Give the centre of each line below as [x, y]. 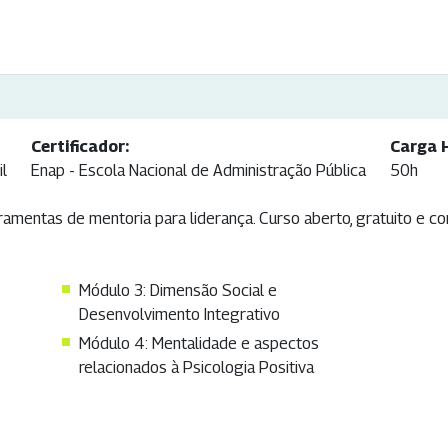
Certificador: [80, 147]
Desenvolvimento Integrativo [179, 315]
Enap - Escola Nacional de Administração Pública [198, 171]
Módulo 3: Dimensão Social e [177, 291]
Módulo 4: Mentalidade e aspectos [198, 344]
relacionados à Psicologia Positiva [196, 368]
